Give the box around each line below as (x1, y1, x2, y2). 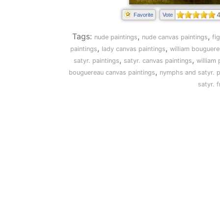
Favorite (134, 12, 153, 18)
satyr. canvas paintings (123, 57, 192, 64)
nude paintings (94, 33, 137, 41)
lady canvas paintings (102, 45, 165, 53)
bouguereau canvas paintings (69, 69, 155, 76)
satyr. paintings (73, 57, 119, 64)
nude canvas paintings (141, 33, 208, 41)
